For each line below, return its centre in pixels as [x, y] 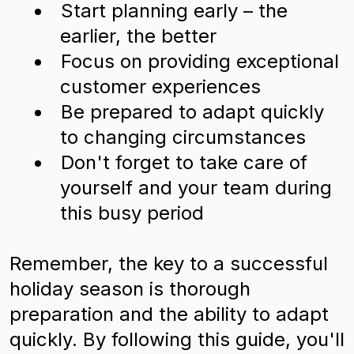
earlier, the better [138, 36]
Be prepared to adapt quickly [192, 112]
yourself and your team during [196, 188]
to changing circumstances [183, 137]
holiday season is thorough [130, 289]
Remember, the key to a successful [169, 264]
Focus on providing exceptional [200, 61]
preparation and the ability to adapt [169, 314]
